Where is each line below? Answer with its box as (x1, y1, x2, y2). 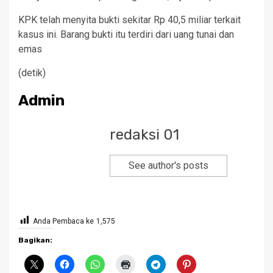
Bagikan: (18, 235, 52, 244)
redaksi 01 (110, 126, 179, 143)
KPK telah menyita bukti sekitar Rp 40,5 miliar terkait (18, 13, 241, 26)
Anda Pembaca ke (33, 216, 94, 225)
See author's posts (129, 159, 208, 171)
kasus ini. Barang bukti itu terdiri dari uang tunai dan (18, 28, 234, 40)
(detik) (18, 66, 46, 79)
